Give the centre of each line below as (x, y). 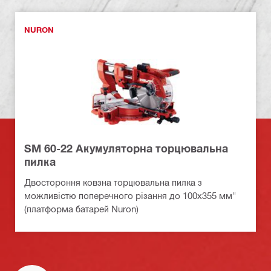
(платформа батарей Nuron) (81, 208)
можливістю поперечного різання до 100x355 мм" (130, 195)
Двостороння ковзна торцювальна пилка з (113, 182)
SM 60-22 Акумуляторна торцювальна (126, 148)
